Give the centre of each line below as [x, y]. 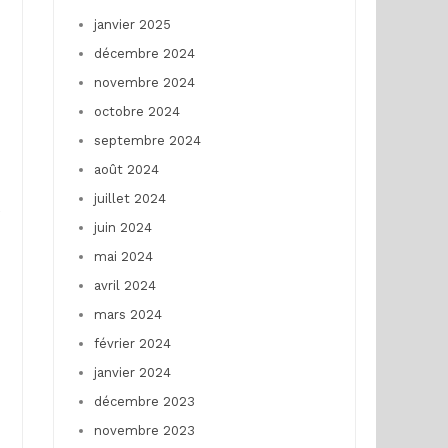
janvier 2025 [132, 24]
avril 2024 [124, 285]
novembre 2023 [144, 430]
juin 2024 [122, 227]
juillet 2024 [129, 198]
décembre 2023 [144, 401]
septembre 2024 [147, 140]
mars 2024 [127, 314]
